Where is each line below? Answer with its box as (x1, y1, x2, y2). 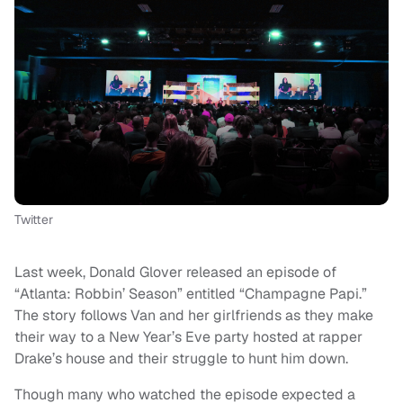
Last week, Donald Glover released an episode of (14, 263, 336, 282)
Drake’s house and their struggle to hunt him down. (14, 349, 352, 369)
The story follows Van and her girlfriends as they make (14, 306, 373, 326)
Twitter (14, 211, 53, 228)
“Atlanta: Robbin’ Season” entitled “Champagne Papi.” (14, 284, 367, 304)
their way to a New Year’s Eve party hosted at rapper (14, 327, 363, 347)
